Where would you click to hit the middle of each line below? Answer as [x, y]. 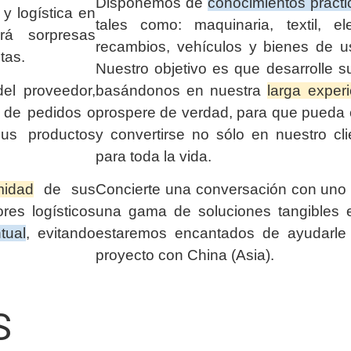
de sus [65, 189]
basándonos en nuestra [182, 90]
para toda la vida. [154, 156]
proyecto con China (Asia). [185, 255]
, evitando [61, 233]
